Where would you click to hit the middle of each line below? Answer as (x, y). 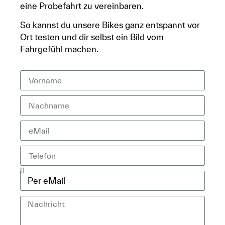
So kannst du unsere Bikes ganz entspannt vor (110, 25)
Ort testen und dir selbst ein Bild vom (92, 37)
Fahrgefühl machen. (59, 49)
